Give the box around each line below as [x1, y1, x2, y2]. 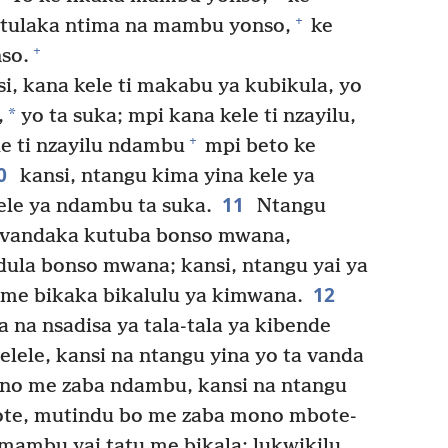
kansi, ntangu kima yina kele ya [14, 164, 315, 188]
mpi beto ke [199, 134, 316, 158]
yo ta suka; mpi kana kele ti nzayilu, [16, 104, 356, 128]
